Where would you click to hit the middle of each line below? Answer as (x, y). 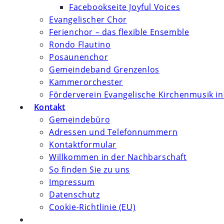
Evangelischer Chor (88, 19)
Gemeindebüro (80, 119)
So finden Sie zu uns (89, 169)
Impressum (72, 182)
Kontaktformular (83, 144)
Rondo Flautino (80, 44)
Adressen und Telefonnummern (113, 132)
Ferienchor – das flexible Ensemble (119, 32)
